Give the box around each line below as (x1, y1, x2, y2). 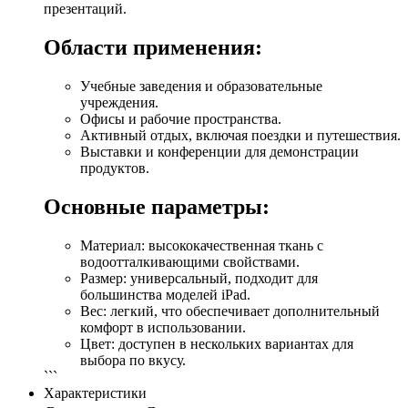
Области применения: (44, 35, 262, 59)
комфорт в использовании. (80, 319, 246, 335)
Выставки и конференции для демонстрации (80, 143, 359, 159)
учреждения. (80, 94, 158, 110)
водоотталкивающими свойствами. (80, 253, 300, 270)
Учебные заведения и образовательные (80, 77, 322, 94)
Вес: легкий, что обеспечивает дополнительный (80, 302, 380, 319)
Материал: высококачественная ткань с (80, 237, 323, 253)
